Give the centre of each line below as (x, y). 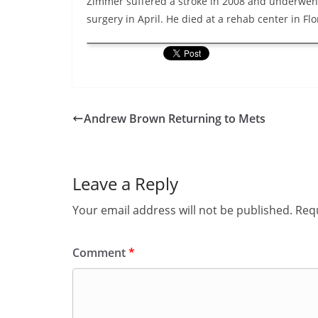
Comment (100, 253)
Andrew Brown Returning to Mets (175, 119)
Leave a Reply (125, 183)
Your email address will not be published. (182, 210)
